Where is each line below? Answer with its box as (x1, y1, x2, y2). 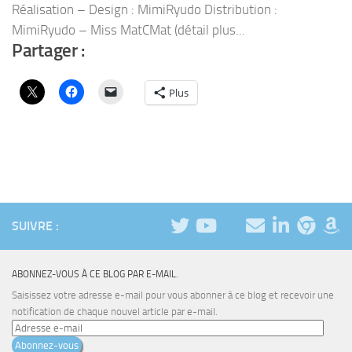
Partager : (12, 40, 85, 62)
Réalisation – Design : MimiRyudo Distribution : (12, 2, 277, 18)
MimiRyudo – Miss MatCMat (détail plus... (12, 22, 245, 38)
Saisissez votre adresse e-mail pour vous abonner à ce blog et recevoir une (12, 289, 334, 302)
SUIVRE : (12, 218, 59, 234)
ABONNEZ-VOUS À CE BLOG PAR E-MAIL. (12, 268, 178, 280)
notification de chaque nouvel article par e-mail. (12, 306, 218, 318)
